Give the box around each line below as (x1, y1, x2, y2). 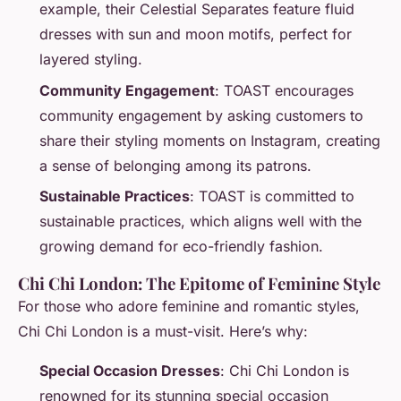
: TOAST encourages (215, 81, 354, 99)
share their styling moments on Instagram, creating (39, 131, 380, 149)
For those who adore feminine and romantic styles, (18, 296, 360, 315)
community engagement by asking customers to (39, 106, 363, 124)
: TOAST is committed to (190, 186, 354, 205)
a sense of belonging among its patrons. (39, 156, 311, 175)
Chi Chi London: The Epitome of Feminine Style (18, 271, 380, 294)
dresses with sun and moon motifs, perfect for (39, 25, 352, 44)
